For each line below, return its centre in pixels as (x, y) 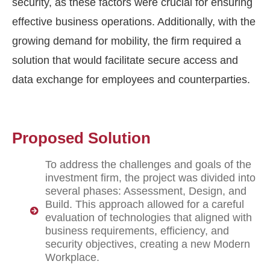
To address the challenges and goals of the (148, 165)
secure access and (191, 61)
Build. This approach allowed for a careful (145, 205)
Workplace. (72, 258)
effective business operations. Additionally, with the (134, 22)
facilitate (125, 61)
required (212, 41)
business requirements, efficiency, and (137, 231)
